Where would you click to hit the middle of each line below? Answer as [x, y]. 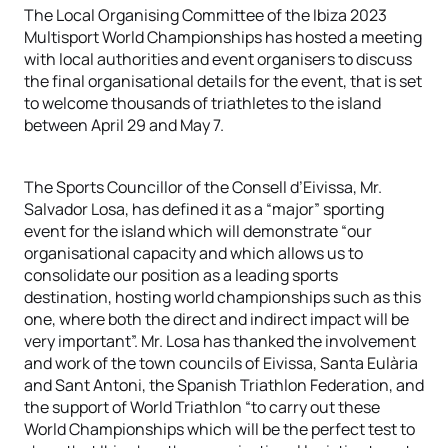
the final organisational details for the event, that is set [223, 81]
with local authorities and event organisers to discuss [218, 59]
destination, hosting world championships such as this [222, 297]
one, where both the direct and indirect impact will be [216, 319]
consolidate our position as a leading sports [181, 275]
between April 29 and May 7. [124, 125]
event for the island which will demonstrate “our [198, 231]
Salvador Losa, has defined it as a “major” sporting [204, 209]
